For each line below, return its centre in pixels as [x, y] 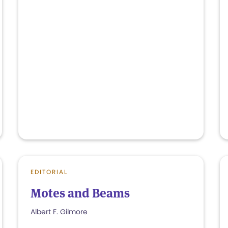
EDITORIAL [49, 172]
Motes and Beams [80, 193]
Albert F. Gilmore [59, 212]
